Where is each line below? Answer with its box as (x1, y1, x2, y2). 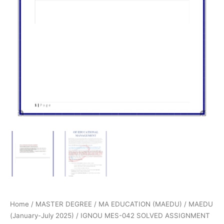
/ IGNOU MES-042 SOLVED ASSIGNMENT (74, 211, 210, 220)
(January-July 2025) (10, 211, 74, 220)
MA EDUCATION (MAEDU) (98, 200, 182, 208)
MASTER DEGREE (35, 200, 92, 208)
